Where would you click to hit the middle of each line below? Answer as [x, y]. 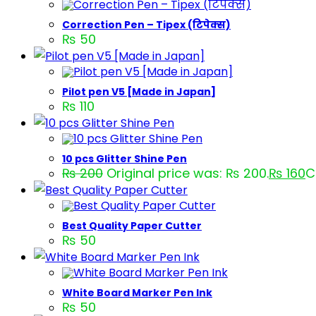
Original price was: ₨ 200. [188, 173]
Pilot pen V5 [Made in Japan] [139, 92]
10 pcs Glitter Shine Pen [124, 159]
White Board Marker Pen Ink [137, 293]
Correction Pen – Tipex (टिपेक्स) [146, 25]
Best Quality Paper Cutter [132, 226]
